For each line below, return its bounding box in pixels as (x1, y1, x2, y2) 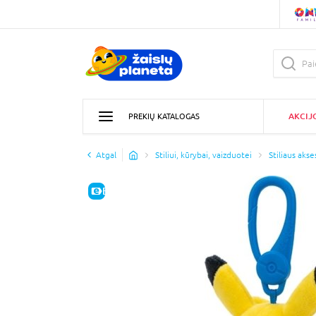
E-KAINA (102, 184, 141, 197)
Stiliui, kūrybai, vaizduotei (155, 150, 252, 160)
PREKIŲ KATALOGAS (128, 111, 200, 121)
